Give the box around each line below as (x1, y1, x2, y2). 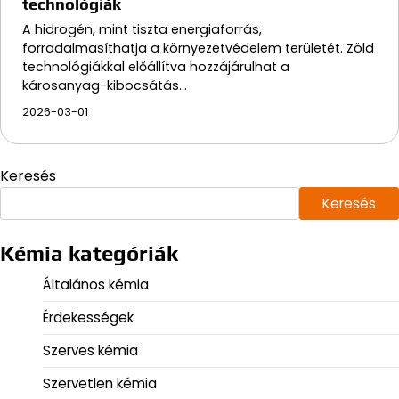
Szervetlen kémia (43, 373, 157, 393)
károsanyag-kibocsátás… (22, 76, 187, 94)
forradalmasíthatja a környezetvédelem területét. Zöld (22, 38, 374, 57)
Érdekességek (43, 307, 134, 327)
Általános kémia (43, 274, 149, 294)
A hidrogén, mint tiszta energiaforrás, (22, 20, 262, 38)
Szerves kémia (43, 340, 138, 360)
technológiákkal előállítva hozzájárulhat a (22, 57, 289, 76)
